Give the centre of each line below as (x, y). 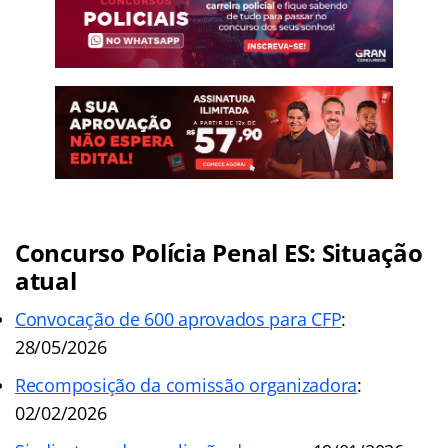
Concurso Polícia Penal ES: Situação (219, 253)
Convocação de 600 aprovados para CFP (178, 319)
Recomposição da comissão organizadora (186, 385)
